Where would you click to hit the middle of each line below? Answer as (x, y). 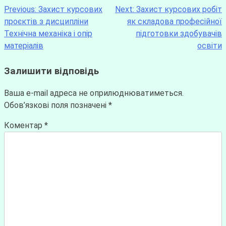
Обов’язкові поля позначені (56, 105)
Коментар (24, 126)
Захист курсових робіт (179, 9)
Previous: (20, 9)
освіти (210, 45)
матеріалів (24, 45)
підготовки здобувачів (179, 33)
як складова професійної (175, 21)
